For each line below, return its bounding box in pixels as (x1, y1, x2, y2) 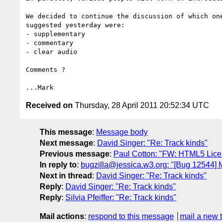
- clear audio (26, 48, 77, 55)
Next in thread (40, 171, 92, 180)
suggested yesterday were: (26, 21, 125, 29)
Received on (26, 101, 73, 110)
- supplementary (26, 30, 85, 38)
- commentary (26, 39, 73, 47)
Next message (40, 138, 93, 147)
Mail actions (40, 212, 84, 221)
